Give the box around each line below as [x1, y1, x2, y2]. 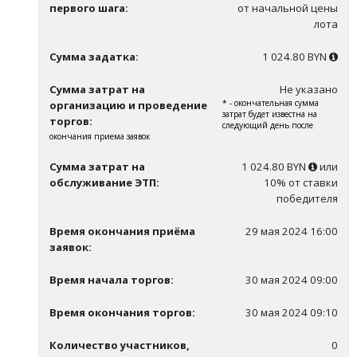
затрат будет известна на [222, 108, 318, 120]
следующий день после [222, 120, 314, 131]
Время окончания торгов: [49, 305, 195, 320]
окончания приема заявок [49, 131, 150, 142]
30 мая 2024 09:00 [245, 273, 338, 287]
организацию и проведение [49, 98, 207, 112]
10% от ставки [264, 175, 338, 190]
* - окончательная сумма [222, 97, 320, 108]
